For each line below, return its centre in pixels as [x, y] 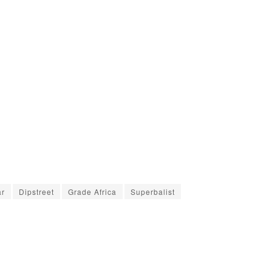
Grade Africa [92, 191]
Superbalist [153, 191]
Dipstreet [36, 191]
